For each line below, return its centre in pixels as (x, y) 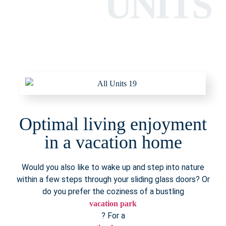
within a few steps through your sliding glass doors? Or (113, 180)
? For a (113, 216)
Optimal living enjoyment (113, 124)
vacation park (113, 204)
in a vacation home (113, 143)
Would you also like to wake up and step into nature (113, 167)
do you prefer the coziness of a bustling (113, 192)
